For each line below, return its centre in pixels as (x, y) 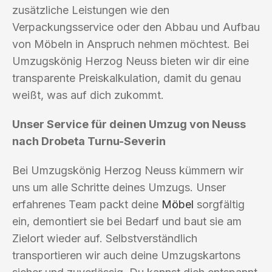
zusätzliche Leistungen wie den (91, 10)
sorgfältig (219, 204)
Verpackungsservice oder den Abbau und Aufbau (136, 27)
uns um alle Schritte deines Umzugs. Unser (119, 187)
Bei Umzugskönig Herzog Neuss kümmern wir (128, 170)
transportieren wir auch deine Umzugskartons (126, 255)
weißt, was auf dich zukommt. (88, 95)
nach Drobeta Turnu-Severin (89, 141)
